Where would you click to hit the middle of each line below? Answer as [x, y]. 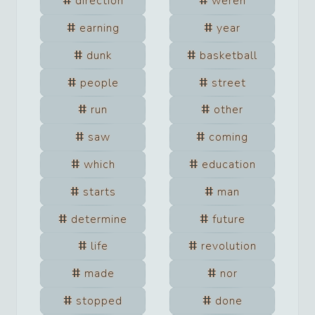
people [99, 83]
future [229, 219]
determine [99, 219]
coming [229, 137]
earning [99, 28]
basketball [229, 55]
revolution [229, 246]
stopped [99, 301]
